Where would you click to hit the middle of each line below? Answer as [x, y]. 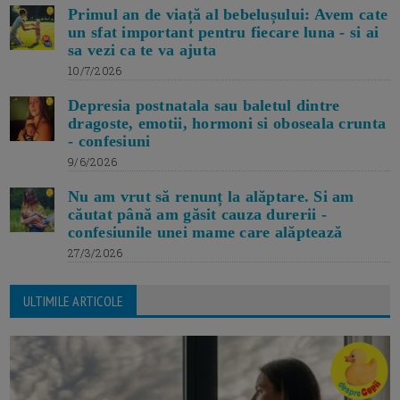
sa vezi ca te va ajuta [142, 50]
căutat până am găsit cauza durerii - [197, 214]
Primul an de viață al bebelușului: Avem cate [228, 14]
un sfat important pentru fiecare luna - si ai [224, 32]
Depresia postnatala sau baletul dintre [204, 105]
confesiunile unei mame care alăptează [205, 232]
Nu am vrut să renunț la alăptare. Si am [211, 196]
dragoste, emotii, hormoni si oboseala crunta [227, 123]
